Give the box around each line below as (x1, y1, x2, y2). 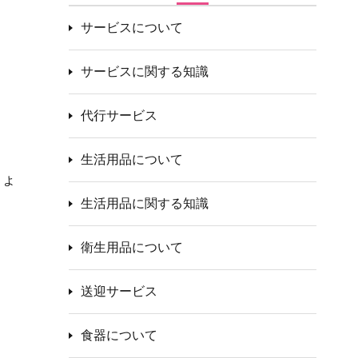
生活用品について (81, 153, 183, 166)
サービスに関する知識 (81, 65, 209, 78)
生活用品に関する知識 (81, 197, 209, 210)
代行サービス (81, 109, 157, 122)
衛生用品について (81, 241, 183, 254)
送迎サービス (81, 284, 157, 298)
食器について (81, 328, 157, 342)
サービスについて (81, 21, 183, 34)
